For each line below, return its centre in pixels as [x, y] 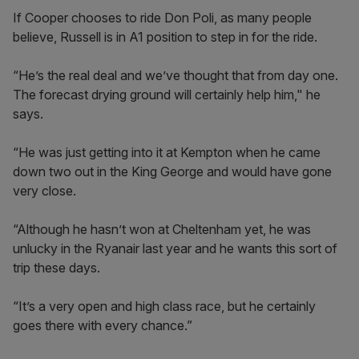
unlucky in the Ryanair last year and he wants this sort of [175, 248]
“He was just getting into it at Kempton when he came [167, 152]
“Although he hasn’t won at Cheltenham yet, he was [162, 229]
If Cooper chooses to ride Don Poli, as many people [162, 18]
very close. [44, 191]
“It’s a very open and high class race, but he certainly [164, 306]
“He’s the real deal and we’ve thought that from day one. [175, 75]
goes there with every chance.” [103, 325]
